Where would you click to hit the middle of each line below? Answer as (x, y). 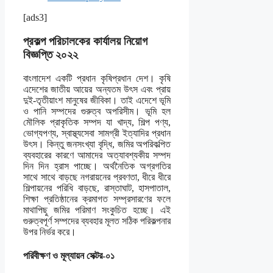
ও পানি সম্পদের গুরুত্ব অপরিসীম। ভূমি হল (97, 111)
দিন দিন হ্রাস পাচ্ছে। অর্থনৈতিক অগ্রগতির (97, 166)
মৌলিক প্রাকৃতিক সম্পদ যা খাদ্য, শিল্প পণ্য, (97, 122)
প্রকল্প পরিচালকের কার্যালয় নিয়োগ (85, 41)
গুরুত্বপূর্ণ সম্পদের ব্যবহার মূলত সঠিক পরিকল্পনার (97, 221)
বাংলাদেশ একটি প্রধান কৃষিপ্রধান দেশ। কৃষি (97, 78)
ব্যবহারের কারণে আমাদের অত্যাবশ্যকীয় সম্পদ (97, 155)
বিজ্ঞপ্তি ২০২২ (51, 55)
